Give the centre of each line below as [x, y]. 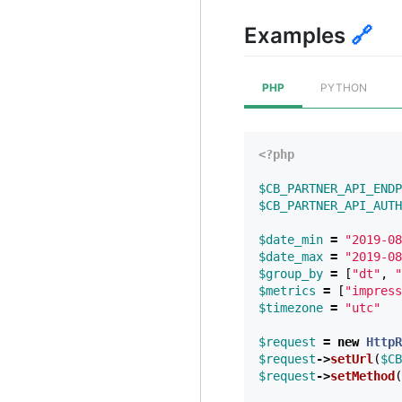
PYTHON [344, 87]
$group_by [291, 273]
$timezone [291, 307]
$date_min [291, 239]
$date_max [291, 256]
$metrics [287, 290]
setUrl [352, 358]
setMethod [363, 376]
